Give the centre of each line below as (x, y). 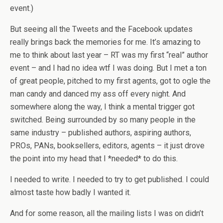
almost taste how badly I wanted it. (70, 192)
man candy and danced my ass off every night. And (98, 94)
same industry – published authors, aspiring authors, (101, 133)
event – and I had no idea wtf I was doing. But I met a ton (108, 68)
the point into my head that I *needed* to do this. (94, 159)
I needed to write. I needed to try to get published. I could (110, 179)
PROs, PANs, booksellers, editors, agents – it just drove (107, 146)
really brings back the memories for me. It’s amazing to (105, 42)
